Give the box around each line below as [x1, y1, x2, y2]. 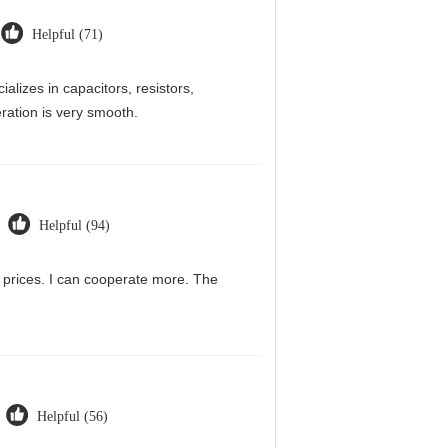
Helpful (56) [37, 409, 108, 424]
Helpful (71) [32, 27, 103, 42]
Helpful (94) [39, 218, 110, 233]
